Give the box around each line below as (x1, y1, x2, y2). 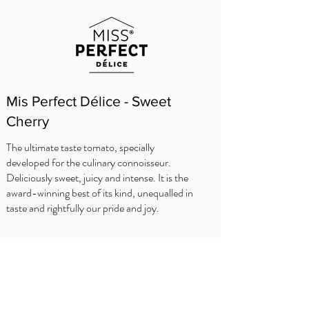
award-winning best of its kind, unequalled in (6, 185, 193, 201)
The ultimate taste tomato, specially (6, 139, 154, 155)
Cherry (6, 113, 49, 129)
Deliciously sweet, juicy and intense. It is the (6, 170, 188, 186)
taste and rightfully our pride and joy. (6, 200, 159, 216)
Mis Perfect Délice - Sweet (6, 93, 171, 109)
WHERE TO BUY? (7, 275, 108, 289)
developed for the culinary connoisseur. (6, 154, 171, 170)
